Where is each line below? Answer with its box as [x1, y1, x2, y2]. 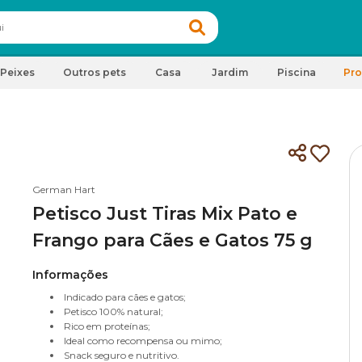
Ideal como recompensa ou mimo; [64, 335, 222, 347]
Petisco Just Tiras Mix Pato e [32, 203, 297, 225]
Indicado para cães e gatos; [64, 291, 186, 303]
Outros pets [63, 66, 126, 78]
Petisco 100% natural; [64, 305, 163, 318]
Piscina [277, 66, 316, 78]
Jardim [211, 66, 248, 78]
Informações [32, 267, 108, 282]
